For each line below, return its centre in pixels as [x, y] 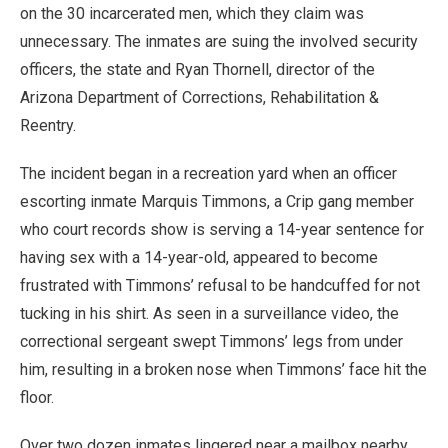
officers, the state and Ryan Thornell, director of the [197, 69]
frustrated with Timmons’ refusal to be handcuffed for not [220, 285]
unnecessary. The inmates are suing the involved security [219, 41]
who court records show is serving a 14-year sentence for [222, 229]
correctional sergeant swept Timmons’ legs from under [211, 341]
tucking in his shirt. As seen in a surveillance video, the [209, 313]
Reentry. [48, 125]
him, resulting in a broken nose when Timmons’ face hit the [223, 369]
